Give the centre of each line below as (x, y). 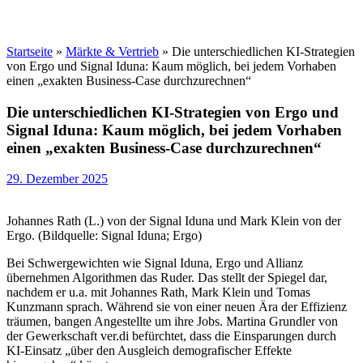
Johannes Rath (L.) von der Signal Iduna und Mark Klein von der (174, 221)
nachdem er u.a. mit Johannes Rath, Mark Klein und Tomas (158, 293)
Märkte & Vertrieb (112, 51)
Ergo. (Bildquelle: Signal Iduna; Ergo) (104, 236)
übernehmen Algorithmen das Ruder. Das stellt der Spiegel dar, (167, 278)
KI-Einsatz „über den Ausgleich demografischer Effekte (149, 351)
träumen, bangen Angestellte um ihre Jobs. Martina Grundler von (172, 322)
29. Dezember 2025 (57, 179)
